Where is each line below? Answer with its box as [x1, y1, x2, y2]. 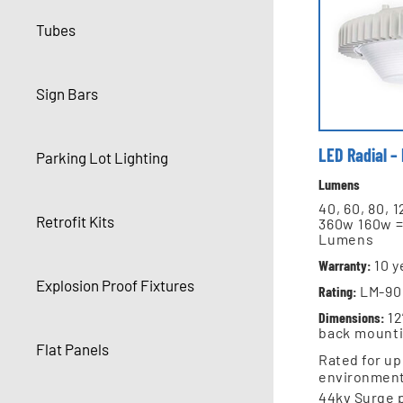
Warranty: [318, 256, 371, 274]
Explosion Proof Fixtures [36, 276, 194, 295]
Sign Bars [36, 85, 98, 103]
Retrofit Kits [36, 212, 114, 231]
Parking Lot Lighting [36, 148, 168, 167]
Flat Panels [36, 340, 109, 359]
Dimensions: [318, 309, 384, 327]
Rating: [318, 282, 356, 300]
